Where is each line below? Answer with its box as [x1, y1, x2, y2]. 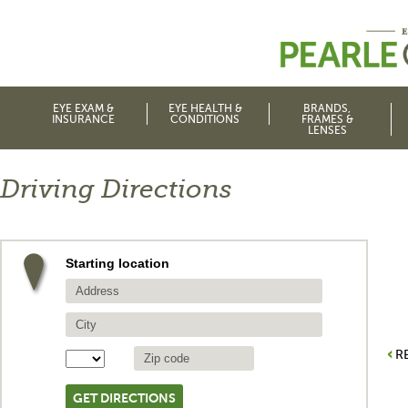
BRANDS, [303, 102, 351, 115]
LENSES [307, 124, 347, 137]
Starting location [66, 256, 169, 270]
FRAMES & [301, 113, 353, 126]
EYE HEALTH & [168, 102, 242, 115]
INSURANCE [51, 113, 115, 126]
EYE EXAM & [52, 102, 114, 115]
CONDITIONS [170, 113, 240, 126]
